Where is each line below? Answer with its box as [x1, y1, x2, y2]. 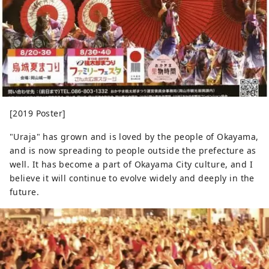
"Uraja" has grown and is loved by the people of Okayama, [10, 131, 259, 143]
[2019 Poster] [10, 107, 66, 119]
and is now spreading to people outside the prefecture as [10, 145, 256, 157]
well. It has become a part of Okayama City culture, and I [10, 159, 253, 171]
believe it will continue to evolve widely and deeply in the [10, 172, 255, 184]
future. [10, 186, 39, 198]
